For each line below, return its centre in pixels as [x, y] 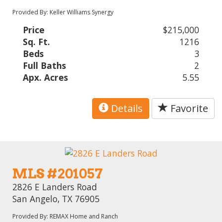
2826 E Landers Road [55, 187]
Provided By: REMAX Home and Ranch [65, 217]
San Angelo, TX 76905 [56, 199]
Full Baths [45, 65]
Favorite [188, 108]
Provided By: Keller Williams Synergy [63, 12]
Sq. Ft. [37, 41]
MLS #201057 [58, 174]
